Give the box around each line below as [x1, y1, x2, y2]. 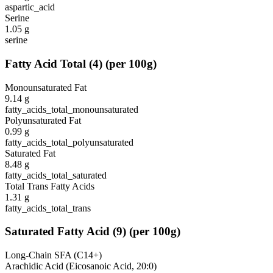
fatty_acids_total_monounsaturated [5, 104, 138, 115]
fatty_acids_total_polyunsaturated [5, 136, 133, 147]
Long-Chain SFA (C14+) [5, 249, 102, 260]
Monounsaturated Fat [5, 82, 87, 93]
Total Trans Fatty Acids [5, 180, 94, 191]
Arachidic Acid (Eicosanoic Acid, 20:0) [5, 260, 157, 271]
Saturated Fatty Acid [5, 225, 110, 238]
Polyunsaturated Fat [5, 115, 81, 126]
